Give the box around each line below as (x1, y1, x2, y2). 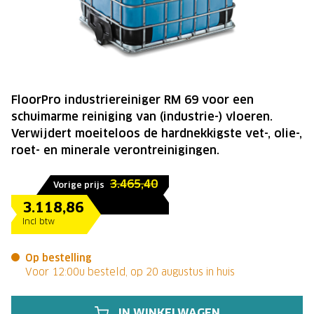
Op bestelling (25, 252, 92, 264)
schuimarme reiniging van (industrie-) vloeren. (11, 110, 273, 123)
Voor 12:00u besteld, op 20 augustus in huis (25, 266, 235, 278)
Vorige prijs (53, 180, 104, 190)
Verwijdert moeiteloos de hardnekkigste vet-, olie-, (11, 127, 302, 140)
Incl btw (22, 217, 55, 226)
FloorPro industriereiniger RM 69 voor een (11, 93, 254, 107)
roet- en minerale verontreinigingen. (11, 144, 219, 157)
